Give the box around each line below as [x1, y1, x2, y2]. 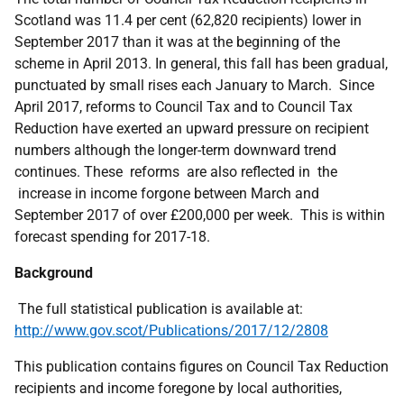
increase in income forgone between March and [14, 185, 319, 202]
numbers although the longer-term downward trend [14, 142, 336, 159]
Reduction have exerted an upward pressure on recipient [14, 120, 369, 137]
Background [14, 264, 93, 281]
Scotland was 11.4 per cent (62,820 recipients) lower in [14, 12, 362, 29]
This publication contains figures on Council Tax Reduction [14, 358, 389, 375]
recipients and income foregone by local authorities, [14, 380, 342, 397]
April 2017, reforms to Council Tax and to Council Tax [14, 98, 353, 115]
